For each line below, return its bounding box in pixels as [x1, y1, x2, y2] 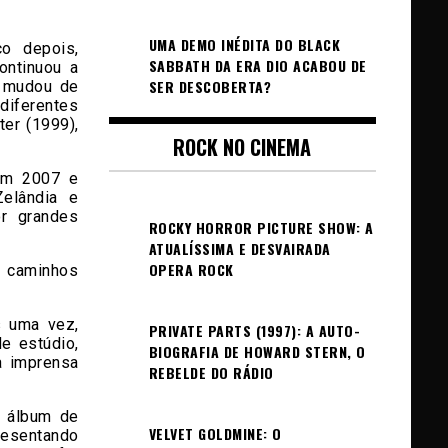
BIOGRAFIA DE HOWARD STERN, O [148, 341, 366, 362]
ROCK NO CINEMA [173, 132, 312, 162]
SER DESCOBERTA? [148, 76, 271, 97]
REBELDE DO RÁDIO [148, 362, 274, 383]
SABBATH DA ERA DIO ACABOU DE [148, 55, 367, 76]
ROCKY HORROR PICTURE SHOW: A [148, 217, 374, 238]
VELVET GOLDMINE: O [148, 423, 282, 444]
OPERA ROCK [148, 259, 234, 280]
